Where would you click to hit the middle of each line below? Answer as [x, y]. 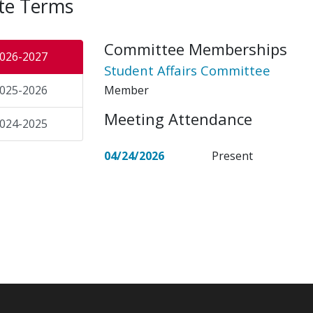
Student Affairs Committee [187, 71]
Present [232, 156]
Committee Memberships [196, 49]
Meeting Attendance [178, 118]
